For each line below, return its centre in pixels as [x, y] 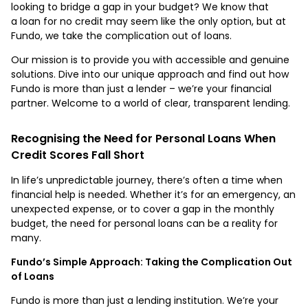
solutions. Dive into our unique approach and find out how [150, 74]
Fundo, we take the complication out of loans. [121, 35]
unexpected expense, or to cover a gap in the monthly [143, 209]
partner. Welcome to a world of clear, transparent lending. [151, 103]
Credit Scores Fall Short [78, 155]
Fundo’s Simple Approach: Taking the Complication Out [152, 262]
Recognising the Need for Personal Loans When [143, 138]
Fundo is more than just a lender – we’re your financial [141, 88]
